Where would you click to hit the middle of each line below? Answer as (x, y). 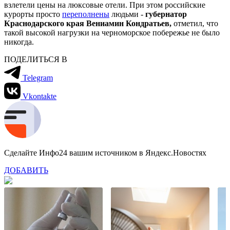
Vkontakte (40, 96)
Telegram (38, 78)
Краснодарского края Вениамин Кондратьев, (89, 23)
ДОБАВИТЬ (26, 170)
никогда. (19, 42)
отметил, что (196, 23)
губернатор (166, 14)
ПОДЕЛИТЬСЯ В (36, 59)
